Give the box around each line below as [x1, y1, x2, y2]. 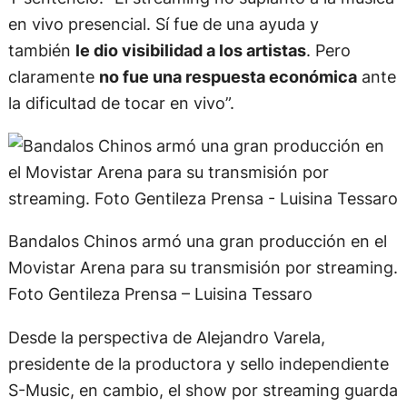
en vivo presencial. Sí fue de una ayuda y [7, 13, 319, 34]
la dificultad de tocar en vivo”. [7, 92, 234, 113]
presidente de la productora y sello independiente [7, 352, 389, 373]
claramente [7, 65, 99, 86]
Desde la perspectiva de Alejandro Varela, [7, 326, 325, 347]
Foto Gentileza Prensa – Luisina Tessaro [7, 283, 313, 304]
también [7, 39, 75, 60]
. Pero [305, 39, 351, 60]
